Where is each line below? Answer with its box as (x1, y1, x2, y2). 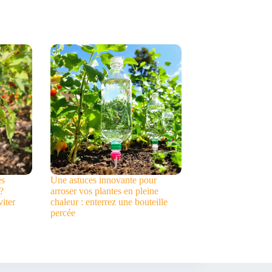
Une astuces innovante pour (50, 175, 157, 186)
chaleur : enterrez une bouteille (50, 197, 168, 208)
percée (50, 208, 76, 219)
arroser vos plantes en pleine (50, 186, 159, 197)
